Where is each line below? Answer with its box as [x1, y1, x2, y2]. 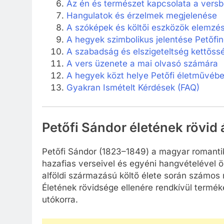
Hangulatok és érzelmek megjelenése [66, 10, 217, 21]
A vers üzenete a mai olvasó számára [66, 58, 218, 69]
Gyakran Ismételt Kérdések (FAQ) [66, 82, 199, 93]
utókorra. [42, 194, 78, 205]
